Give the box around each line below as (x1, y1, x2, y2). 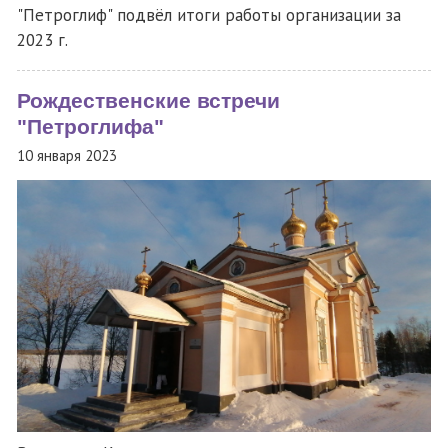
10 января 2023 (17, 145, 117, 165)
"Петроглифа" (17, 115, 164, 140)
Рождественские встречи (17, 89, 280, 114)
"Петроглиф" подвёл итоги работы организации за (17, 4, 401, 27)
